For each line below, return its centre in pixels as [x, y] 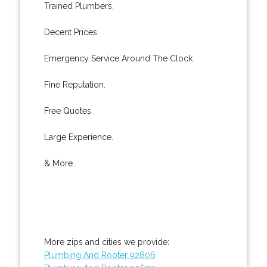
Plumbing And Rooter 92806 [100, 255]
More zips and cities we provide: [106, 242]
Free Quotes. [68, 111]
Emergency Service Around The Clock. [119, 58]
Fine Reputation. [74, 84]
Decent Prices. [71, 32]
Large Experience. [78, 137]
